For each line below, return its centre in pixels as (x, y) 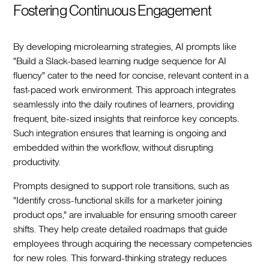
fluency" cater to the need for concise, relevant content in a (131, 75)
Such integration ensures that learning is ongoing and (120, 133)
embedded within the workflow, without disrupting (113, 147)
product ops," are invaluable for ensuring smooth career (125, 214)
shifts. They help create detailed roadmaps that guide (121, 229)
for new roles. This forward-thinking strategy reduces (120, 258)
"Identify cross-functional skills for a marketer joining (118, 200)
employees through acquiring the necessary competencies (133, 243)
